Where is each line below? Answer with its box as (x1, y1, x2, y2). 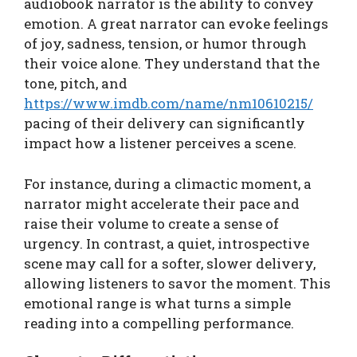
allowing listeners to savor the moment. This (24, 273, 331, 292)
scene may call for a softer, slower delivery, (24, 253, 316, 273)
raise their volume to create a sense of (24, 214, 279, 233)
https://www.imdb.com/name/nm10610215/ (24, 94, 313, 113)
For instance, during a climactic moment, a (24, 174, 312, 193)
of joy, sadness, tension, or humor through (24, 34, 307, 53)
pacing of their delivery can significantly (24, 114, 305, 133)
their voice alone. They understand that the (24, 54, 320, 73)
